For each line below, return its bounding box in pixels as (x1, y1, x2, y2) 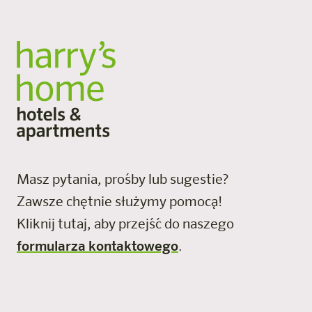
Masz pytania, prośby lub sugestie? (17, 173, 237, 187)
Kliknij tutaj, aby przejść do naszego (17, 217, 234, 232)
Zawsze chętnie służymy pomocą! (17, 195, 231, 210)
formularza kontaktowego (17, 240, 178, 254)
